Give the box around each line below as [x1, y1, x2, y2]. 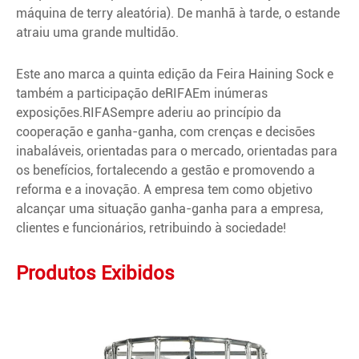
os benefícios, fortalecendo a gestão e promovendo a [16, 163, 315, 179]
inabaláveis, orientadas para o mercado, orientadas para [16, 143, 337, 159]
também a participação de [16, 86, 165, 102]
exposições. [16, 105, 83, 121]
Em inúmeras [192, 86, 268, 102]
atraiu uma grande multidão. [16, 25, 179, 41]
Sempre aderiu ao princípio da [110, 105, 281, 121]
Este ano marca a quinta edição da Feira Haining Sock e [16, 67, 333, 83]
